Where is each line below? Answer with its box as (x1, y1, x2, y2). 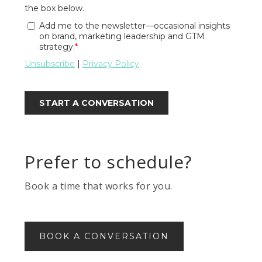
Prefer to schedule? (25, 150, 192, 174)
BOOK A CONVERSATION (39, 231, 170, 242)
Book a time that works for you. (25, 180, 173, 192)
